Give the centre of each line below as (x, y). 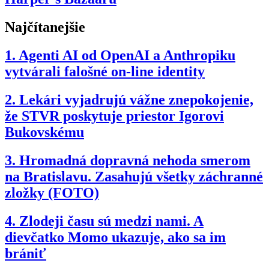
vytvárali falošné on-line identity (105, 72)
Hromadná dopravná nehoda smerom (135, 160)
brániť (26, 253)
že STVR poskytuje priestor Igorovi (114, 116)
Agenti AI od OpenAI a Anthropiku (127, 56)
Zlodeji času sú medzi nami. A (111, 221)
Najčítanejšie (45, 27)
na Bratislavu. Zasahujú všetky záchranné (134, 176)
